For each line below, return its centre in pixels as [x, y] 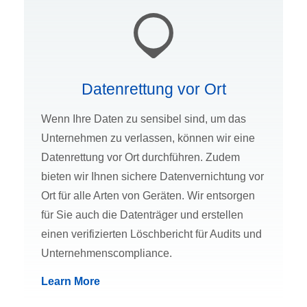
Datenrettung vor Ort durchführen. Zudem [140, 158]
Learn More [71, 282]
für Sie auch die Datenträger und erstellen [142, 215]
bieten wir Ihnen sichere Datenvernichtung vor [152, 177]
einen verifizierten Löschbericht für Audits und [151, 234]
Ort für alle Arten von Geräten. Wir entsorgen [148, 196]
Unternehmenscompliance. [107, 254]
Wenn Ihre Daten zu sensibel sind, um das [144, 119]
